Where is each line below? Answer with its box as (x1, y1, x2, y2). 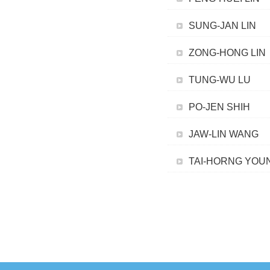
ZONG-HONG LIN (189, 48, 266, 58)
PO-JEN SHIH (189, 102, 250, 112)
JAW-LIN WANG (189, 129, 259, 139)
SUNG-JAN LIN (189, 20, 256, 31)
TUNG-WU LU (189, 75, 251, 85)
